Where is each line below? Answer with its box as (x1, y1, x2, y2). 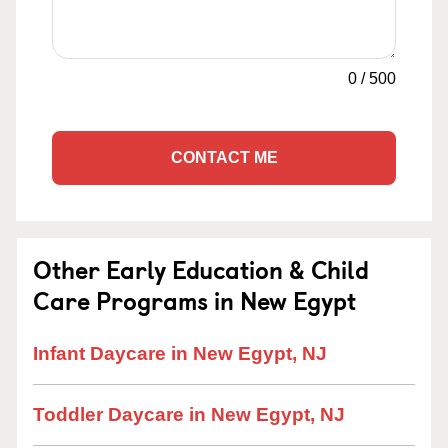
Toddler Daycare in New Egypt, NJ (33, 404, 345, 425)
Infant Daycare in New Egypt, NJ (33, 343, 327, 364)
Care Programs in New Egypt (33, 282, 356, 318)
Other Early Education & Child (33, 251, 369, 287)
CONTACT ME (170, 149, 278, 166)
